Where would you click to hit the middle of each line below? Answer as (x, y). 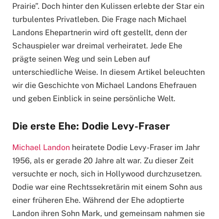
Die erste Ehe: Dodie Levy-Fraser (91, 126)
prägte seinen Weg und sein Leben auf (81, 59)
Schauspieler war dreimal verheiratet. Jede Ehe (97, 46)
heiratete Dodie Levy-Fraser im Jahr (135, 148)
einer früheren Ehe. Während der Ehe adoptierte (98, 200)
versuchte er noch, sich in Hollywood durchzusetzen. (107, 174)
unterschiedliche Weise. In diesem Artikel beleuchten (109, 72)
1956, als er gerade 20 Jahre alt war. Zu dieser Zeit (103, 161)
